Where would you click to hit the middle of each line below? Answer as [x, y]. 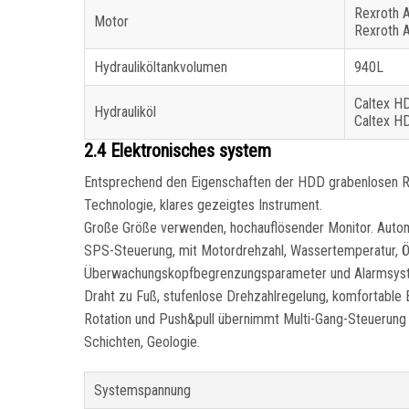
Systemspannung [142, 391]
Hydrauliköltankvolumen [161, 68]
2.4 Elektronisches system [178, 151]
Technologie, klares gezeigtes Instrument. [203, 205]
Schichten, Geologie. [142, 342]
